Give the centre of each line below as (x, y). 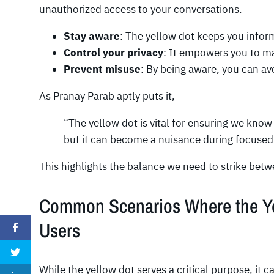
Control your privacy (113, 52)
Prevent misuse (102, 69)
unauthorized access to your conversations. (141, 9)
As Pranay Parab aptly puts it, (107, 96)
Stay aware (92, 36)
